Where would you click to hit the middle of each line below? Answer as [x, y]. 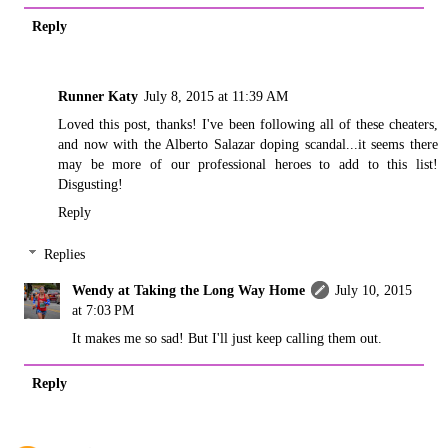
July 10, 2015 [374, 290]
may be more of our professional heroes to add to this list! [248, 164]
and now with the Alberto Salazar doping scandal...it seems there [248, 144]
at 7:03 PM [103, 310]
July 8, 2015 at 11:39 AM [216, 96]
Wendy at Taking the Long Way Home [189, 290]
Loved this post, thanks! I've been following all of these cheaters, [248, 124]
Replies [65, 254]
